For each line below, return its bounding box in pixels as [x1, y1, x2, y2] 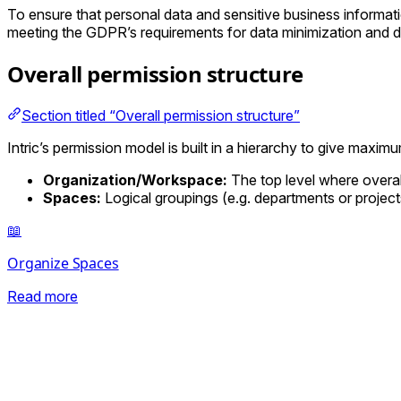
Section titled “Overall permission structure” [21, 106, 300, 124]
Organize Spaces [7, 252, 119, 273]
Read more [7, 286, 78, 305]
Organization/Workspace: [43, 170, 227, 189]
